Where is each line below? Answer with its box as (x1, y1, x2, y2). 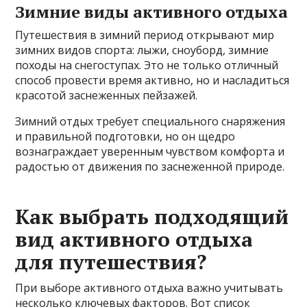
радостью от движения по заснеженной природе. (15, 159, 285, 175)
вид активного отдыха (15, 225, 254, 254)
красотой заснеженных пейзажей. (15, 88, 198, 103)
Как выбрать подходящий (15, 203, 289, 231)
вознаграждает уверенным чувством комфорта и (15, 144, 285, 160)
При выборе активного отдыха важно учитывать (15, 280, 284, 296)
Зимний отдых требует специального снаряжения (15, 114, 286, 130)
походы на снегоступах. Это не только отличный (15, 58, 279, 73)
